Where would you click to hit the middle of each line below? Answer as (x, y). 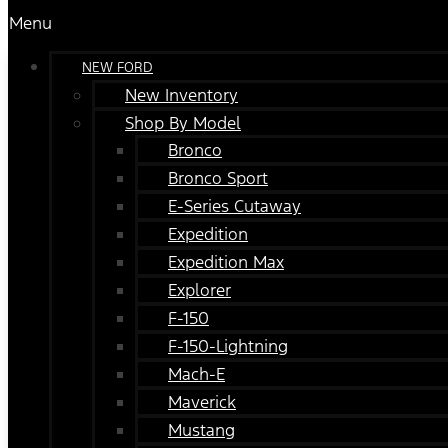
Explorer (199, 289)
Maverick (202, 401)
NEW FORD (117, 67)
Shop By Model (183, 122)
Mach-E (196, 373)
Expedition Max (226, 261)
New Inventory (181, 94)
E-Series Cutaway (234, 205)
